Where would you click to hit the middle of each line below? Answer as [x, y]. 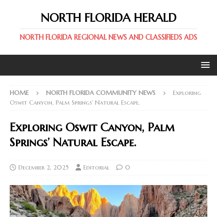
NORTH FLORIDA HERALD [108, 18]
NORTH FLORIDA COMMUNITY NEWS [101, 93]
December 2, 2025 [44, 167]
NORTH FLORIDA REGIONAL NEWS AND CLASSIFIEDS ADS [108, 37]
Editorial [96, 167]
